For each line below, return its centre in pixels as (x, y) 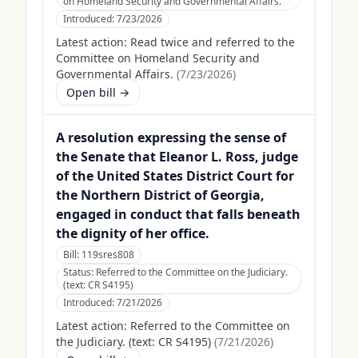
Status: (80, 272)
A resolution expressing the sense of (171, 137)
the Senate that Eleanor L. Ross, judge (177, 157)
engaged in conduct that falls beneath (178, 214)
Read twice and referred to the (213, 42)
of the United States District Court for (175, 176)
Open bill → (98, 92)
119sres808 (108, 255)
